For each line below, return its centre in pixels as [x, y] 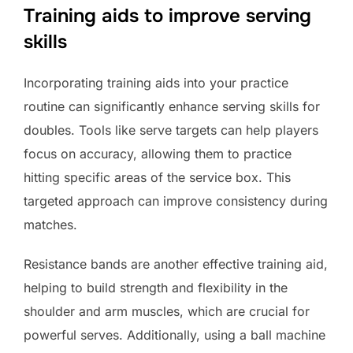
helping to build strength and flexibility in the [156, 287]
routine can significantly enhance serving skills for [172, 106]
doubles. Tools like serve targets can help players [171, 130]
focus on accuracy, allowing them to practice [158, 153]
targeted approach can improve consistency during [176, 201]
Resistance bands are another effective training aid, [176, 264]
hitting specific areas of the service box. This [157, 177]
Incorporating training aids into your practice [156, 82]
